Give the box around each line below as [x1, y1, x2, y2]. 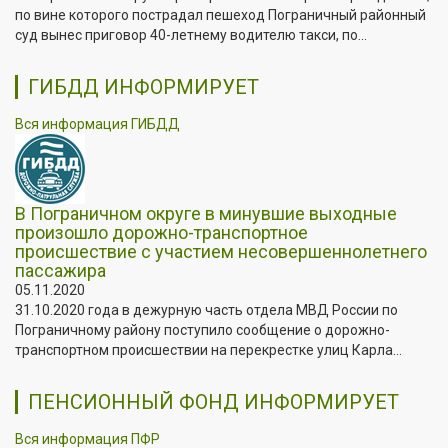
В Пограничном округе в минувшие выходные [15, 202, 397, 224]
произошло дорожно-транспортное [15, 221, 308, 243]
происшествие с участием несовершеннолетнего [15, 240, 427, 262]
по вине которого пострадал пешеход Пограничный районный [15, 6, 426, 23]
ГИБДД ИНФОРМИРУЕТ [28, 74, 259, 99]
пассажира [15, 259, 106, 281]
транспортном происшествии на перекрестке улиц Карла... [15, 341, 402, 358]
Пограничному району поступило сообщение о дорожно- [15, 321, 390, 338]
